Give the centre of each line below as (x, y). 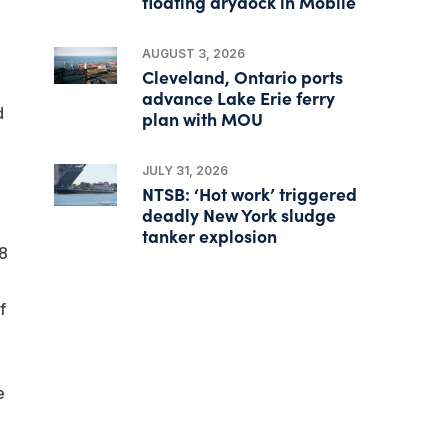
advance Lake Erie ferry (239, 97)
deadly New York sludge (239, 214)
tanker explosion (210, 235)
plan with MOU (203, 118)
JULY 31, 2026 (185, 170)
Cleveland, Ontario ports (243, 76)
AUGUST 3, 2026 (194, 53)
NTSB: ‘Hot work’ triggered (250, 193)
